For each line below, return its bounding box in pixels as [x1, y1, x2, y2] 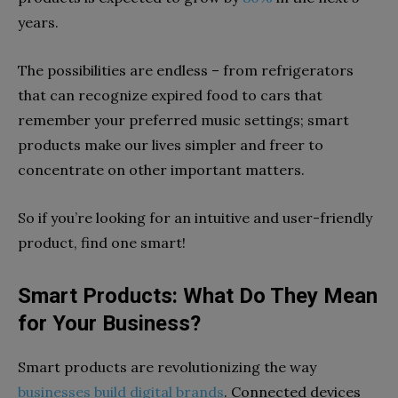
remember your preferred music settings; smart [18, 111, 349, 129]
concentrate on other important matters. [18, 161, 308, 179]
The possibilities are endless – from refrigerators [18, 61, 354, 79]
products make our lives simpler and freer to [18, 136, 323, 154]
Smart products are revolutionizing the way [18, 358, 316, 376]
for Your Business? [18, 311, 201, 336]
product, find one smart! [18, 234, 186, 251]
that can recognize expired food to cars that [18, 86, 322, 104]
